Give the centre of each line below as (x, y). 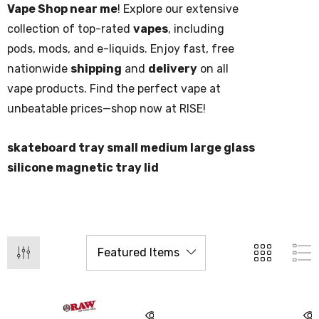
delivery (173, 69)
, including (196, 29)
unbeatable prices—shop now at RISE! (106, 109)
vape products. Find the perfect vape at (114, 89)
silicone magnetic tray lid (83, 168)
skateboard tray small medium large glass (131, 148)
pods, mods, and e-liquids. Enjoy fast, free (121, 49)
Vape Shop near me (62, 9)
